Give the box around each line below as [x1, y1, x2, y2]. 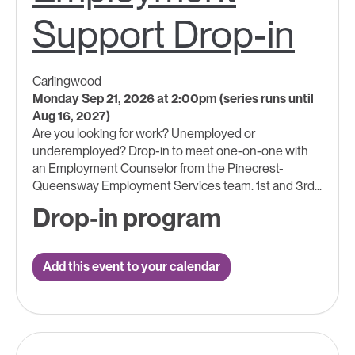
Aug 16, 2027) [32, 108, 110, 124]
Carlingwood [32, 73, 101, 89]
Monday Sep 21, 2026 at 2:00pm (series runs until [32, 90, 314, 106]
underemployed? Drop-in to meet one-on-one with [32, 143, 308, 158]
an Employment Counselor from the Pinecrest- [32, 160, 284, 176]
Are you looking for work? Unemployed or [32, 125, 255, 141]
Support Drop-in [32, 10, 295, 57]
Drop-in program [32, 201, 221, 233]
